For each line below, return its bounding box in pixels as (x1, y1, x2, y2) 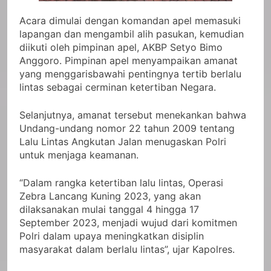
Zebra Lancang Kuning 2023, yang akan (19, 189, 201, 202)
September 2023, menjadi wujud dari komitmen (19, 216, 237, 229)
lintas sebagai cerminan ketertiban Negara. (19, 80, 216, 93)
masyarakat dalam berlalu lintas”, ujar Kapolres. (19, 243, 235, 255)
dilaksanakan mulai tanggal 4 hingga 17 (19, 203, 199, 215)
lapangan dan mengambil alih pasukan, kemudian (19, 27, 244, 40)
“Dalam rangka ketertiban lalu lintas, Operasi (19, 176, 223, 189)
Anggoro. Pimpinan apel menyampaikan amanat (19, 54, 238, 67)
